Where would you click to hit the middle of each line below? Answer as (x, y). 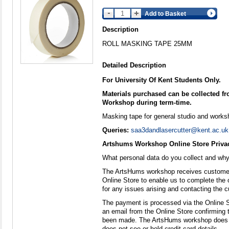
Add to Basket (165, 14)
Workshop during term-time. (147, 102)
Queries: (117, 130)
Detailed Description (134, 65)
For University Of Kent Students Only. (162, 80)
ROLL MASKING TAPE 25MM (147, 43)
